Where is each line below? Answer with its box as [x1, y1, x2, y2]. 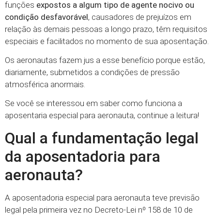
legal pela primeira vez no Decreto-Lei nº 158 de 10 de [5, 204, 193, 215]
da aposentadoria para [5, 147, 160, 166]
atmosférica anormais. [5, 79, 85, 90]
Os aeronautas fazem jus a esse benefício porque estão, [5, 55, 205, 65]
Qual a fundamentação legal [5, 128, 199, 147]
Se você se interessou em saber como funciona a [5, 98, 182, 108]
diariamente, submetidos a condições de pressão [5, 67, 180, 77]
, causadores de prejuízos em [88, 12, 191, 22]
